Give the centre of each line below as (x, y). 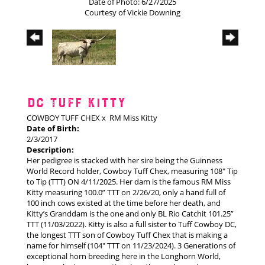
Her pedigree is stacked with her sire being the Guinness (125, 161)
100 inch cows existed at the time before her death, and (124, 203)
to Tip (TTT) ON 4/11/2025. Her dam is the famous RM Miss (129, 182)
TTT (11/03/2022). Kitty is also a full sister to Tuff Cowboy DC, (132, 224)
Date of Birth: (53, 129)
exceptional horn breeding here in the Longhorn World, (124, 256)
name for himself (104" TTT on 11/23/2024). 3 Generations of (131, 246)
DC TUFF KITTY (76, 104)
